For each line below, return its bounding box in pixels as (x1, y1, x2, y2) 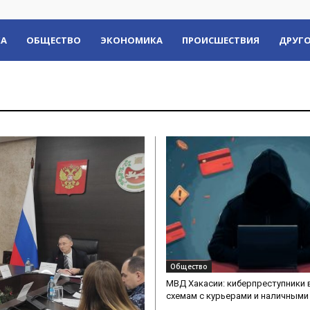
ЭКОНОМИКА (100, 34, 163, 46)
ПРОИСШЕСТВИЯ (181, 34, 259, 46)
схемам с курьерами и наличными (166, 291, 309, 302)
